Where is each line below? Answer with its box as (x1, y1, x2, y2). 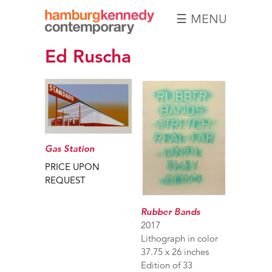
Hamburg (58, 33, 129, 55)
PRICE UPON (45, 161, 100, 173)
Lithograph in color (140, 233, 218, 245)
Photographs (45, 60, 143, 81)
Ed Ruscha (45, 45, 131, 67)
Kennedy (59, 47, 128, 68)
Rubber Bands (140, 206, 200, 218)
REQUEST (45, 174, 86, 186)
